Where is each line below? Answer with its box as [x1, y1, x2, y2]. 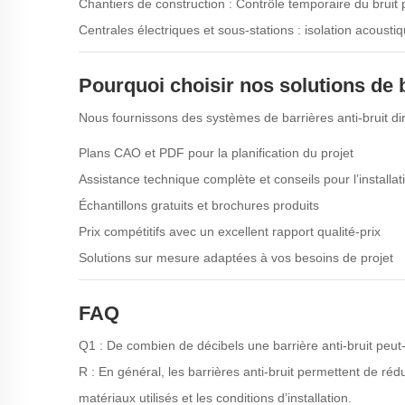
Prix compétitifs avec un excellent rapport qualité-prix [79, 224, 381, 239]
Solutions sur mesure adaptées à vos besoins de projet [79, 250, 393, 265]
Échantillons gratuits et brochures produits [79, 198, 319, 212]
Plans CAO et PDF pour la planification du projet [79, 146, 353, 160]
